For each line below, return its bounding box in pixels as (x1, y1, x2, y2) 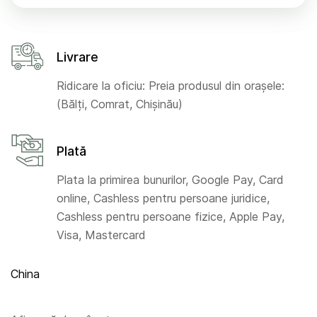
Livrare (57, 49, 98, 64)
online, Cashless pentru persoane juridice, (57, 190, 270, 205)
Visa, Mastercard (57, 227, 146, 242)
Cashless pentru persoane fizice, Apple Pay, (57, 209, 284, 224)
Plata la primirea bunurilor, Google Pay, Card (57, 172, 284, 187)
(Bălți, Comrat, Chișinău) (57, 96, 183, 111)
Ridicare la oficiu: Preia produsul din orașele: (57, 78, 284, 93)
